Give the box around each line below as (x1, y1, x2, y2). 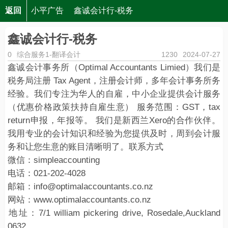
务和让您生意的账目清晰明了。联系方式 (8, 142, 163, 152)
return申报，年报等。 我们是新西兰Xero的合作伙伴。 (8, 116, 220, 125)
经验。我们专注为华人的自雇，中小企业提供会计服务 (8, 89, 220, 99)
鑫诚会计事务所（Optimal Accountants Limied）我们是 (8, 63, 220, 72)
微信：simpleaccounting (8, 155, 100, 165)
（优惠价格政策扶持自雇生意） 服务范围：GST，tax (8, 102, 220, 112)
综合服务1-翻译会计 (17, 50, 80, 59)
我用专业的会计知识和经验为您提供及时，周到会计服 (8, 129, 220, 138)
